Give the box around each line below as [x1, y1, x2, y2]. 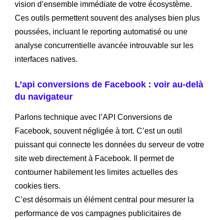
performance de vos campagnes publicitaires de [15, 209, 181, 218]
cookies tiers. [15, 181, 60, 190]
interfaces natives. [15, 55, 78, 63]
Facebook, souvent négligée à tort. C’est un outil [15, 126, 182, 135]
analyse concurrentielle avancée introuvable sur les [15, 41, 193, 50]
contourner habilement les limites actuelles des [15, 167, 178, 176]
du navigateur [15, 91, 73, 102]
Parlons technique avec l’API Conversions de [15, 112, 172, 121]
